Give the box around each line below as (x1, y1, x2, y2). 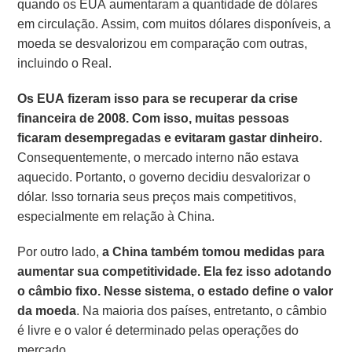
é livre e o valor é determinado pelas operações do (17, 321, 299, 340)
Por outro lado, (17, 243, 100, 262)
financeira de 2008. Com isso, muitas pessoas (17, 109, 290, 128)
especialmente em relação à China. (17, 207, 215, 226)
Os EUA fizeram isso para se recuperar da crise (17, 90, 299, 108)
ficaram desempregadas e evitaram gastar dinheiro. (17, 129, 323, 148)
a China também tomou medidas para (99, 243, 325, 262)
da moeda (17, 302, 77, 321)
